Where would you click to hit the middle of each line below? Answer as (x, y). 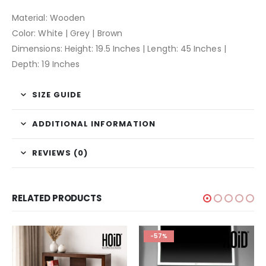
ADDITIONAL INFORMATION (94, 124)
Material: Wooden (49, 18)
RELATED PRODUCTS (57, 198)
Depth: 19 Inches (46, 64)
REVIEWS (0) (60, 153)
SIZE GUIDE (57, 95)
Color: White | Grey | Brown (67, 34)
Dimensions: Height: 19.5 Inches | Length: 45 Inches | (119, 49)
